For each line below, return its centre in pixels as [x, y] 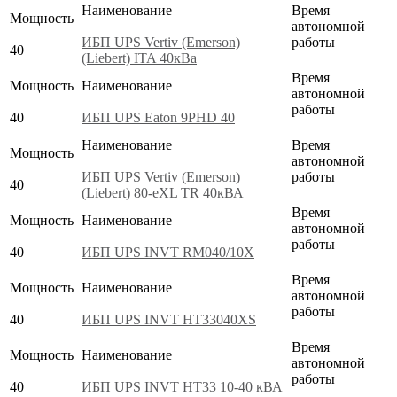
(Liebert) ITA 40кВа [139, 58]
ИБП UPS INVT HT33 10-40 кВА [182, 386]
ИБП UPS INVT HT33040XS [169, 319]
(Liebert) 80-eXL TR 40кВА [163, 192]
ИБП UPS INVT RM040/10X [168, 252]
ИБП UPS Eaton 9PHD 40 [158, 117]
